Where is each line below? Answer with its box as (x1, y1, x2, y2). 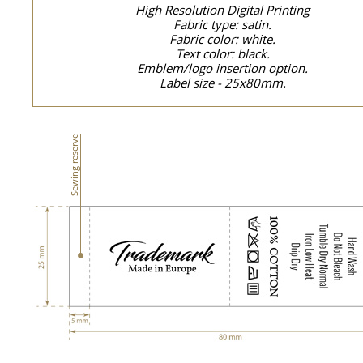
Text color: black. (176, 45, 270, 62)
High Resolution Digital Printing (135, 2, 310, 18)
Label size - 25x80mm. (160, 75, 286, 91)
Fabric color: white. (169, 31, 276, 47)
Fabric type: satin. (173, 16, 272, 32)
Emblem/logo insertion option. (137, 60, 309, 76)
